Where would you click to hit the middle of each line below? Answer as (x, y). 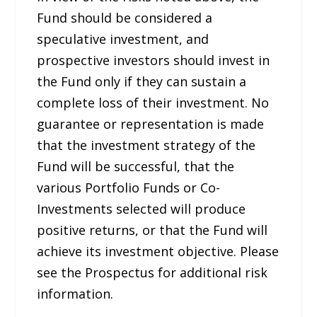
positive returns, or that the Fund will (152, 230)
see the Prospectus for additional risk (152, 272)
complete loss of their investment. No (153, 102)
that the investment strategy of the (146, 145)
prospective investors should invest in (154, 60)
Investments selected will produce (142, 208)
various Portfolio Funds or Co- (129, 187)
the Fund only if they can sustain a (142, 81)
